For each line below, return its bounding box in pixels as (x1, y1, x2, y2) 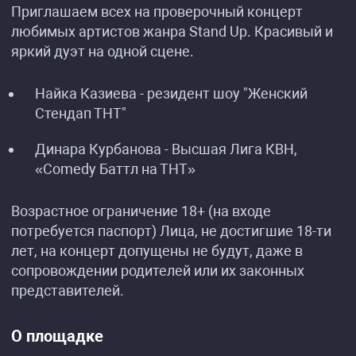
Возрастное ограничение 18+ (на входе (11, 203, 271, 219)
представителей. (11, 282, 124, 299)
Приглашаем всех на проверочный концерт (11, 3, 303, 20)
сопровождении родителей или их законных (11, 262, 304, 279)
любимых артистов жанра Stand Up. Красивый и (11, 23, 333, 40)
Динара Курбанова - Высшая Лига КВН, (35, 141, 297, 157)
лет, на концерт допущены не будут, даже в (11, 242, 303, 259)
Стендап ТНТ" (35, 105, 126, 122)
